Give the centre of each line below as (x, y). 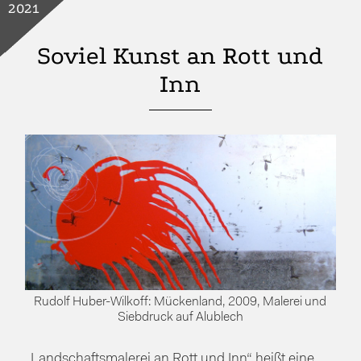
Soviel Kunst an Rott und (180, 56)
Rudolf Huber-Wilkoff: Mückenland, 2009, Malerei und (180, 302)
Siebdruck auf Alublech (180, 317)
